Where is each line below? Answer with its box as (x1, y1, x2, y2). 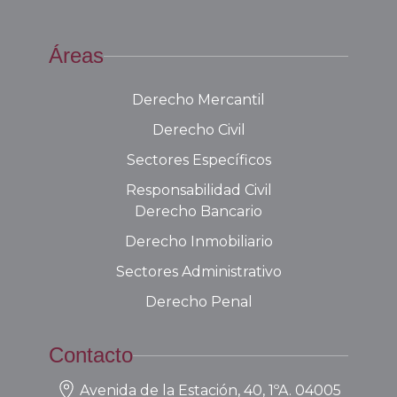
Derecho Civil (152, 121, 245, 139)
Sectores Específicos (126, 152, 271, 169)
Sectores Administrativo (115, 263, 282, 281)
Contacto (48, 343, 133, 368)
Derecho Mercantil (132, 91, 265, 109)
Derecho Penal (144, 293, 253, 311)
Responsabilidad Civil (125, 182, 272, 199)
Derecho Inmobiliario (124, 233, 273, 251)
